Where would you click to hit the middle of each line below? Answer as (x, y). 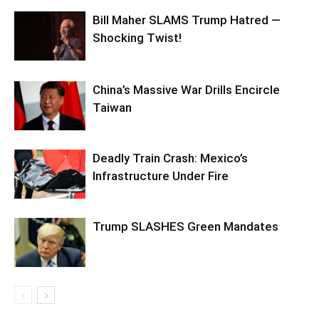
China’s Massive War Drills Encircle (186, 89)
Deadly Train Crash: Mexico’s (170, 158)
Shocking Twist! (137, 37)
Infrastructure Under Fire (161, 176)
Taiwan (112, 107)
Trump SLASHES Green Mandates (185, 226)
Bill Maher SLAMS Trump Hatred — (187, 20)
